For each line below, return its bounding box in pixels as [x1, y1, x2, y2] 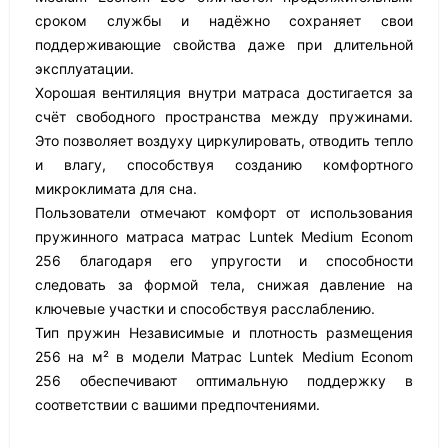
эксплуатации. [35, 60, 134, 77]
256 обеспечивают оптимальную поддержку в [35, 372, 413, 389]
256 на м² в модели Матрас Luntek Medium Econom [35, 348, 413, 365]
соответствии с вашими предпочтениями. [35, 396, 320, 413]
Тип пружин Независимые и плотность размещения [35, 324, 413, 341]
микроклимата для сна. [35, 180, 197, 197]
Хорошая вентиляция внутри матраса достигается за [35, 84, 413, 101]
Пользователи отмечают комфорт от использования [35, 204, 413, 221]
